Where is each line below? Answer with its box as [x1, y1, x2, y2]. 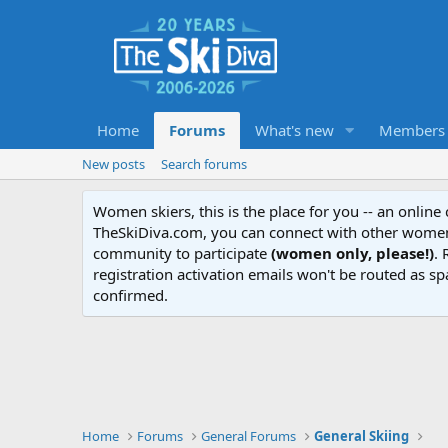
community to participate [93, 242, 271, 263]
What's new [255, 119, 334, 140]
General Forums [201, 426, 297, 445]
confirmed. [93, 284, 168, 305]
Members [378, 119, 445, 140]
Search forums [161, 154, 247, 173]
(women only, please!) [271, 242, 434, 263]
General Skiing [314, 426, 410, 445]
